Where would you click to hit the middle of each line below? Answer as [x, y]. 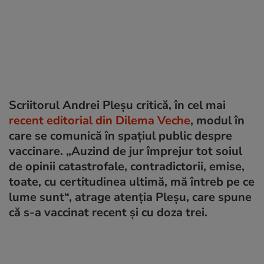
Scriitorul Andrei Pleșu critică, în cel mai [117, 105]
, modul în [217, 120]
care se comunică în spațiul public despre [121, 136]
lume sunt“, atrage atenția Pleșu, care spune [130, 197]
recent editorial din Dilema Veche [100, 120]
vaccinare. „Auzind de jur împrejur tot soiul [126, 151]
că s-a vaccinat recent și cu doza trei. [108, 212]
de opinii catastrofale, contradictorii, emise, [127, 166]
